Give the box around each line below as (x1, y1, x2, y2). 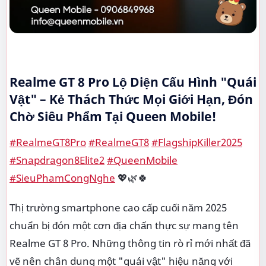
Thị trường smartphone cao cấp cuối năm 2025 (9, 201, 227, 214)
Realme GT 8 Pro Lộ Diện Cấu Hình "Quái (9, 74, 256, 90)
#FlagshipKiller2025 (151, 135, 242, 149)
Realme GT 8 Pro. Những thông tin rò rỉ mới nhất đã (9, 236, 251, 250)
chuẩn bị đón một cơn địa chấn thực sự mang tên (9, 218, 239, 232)
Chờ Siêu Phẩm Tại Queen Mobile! (9, 108, 216, 125)
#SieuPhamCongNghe (9, 171, 115, 185)
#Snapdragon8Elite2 (9, 153, 104, 167)
